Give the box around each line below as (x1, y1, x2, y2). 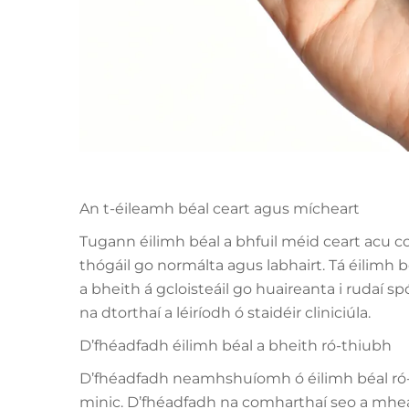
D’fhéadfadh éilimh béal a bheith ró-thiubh (79, 337, 392, 354)
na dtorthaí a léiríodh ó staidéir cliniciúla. (79, 304, 371, 321)
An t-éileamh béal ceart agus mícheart (79, 200, 360, 217)
